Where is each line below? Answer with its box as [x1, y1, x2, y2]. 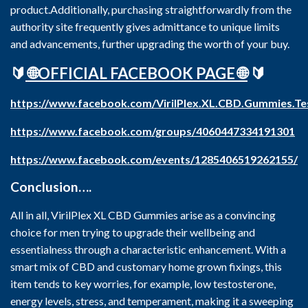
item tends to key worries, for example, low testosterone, [10, 277, 276, 290]
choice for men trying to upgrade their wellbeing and [10, 225, 255, 239]
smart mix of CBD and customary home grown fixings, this [10, 260, 282, 273]
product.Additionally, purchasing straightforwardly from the [10, 3, 291, 16]
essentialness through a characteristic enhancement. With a [10, 243, 286, 256]
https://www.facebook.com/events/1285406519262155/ [10, 153, 298, 166]
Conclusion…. [10, 179, 91, 195]
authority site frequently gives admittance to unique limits [10, 20, 280, 33]
